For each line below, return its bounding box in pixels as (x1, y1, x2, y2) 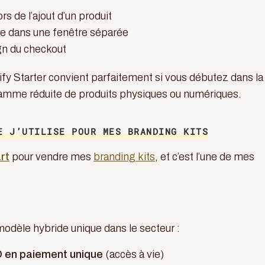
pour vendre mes (9, 151, 93, 163)
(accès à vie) (103, 248, 164, 260)
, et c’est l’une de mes (155, 151, 254, 163)
